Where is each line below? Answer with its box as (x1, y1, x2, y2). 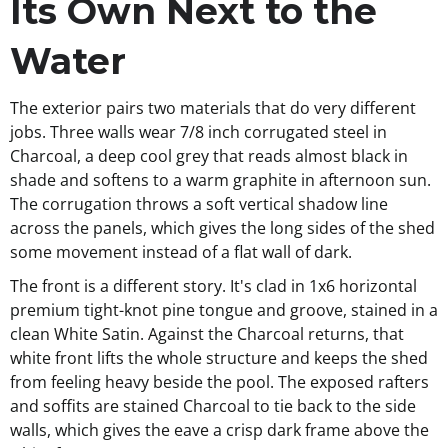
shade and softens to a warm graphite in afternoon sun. (10, 169, 431, 192)
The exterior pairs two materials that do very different (10, 97, 416, 120)
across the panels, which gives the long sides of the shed (10, 217, 435, 240)
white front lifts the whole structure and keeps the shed (10, 347, 428, 370)
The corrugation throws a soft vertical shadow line (10, 193, 388, 216)
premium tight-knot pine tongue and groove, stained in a (10, 299, 438, 322)
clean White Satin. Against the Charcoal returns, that (10, 323, 404, 346)
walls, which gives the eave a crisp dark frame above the (10, 419, 429, 442)
